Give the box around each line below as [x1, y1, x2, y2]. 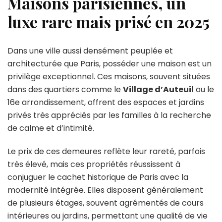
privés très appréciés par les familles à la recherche [7, 109, 211, 121]
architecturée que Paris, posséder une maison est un [7, 57, 212, 69]
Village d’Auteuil [123, 83, 194, 95]
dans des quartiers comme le [7, 83, 123, 95]
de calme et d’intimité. [7, 122, 94, 134]
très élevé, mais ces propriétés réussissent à [7, 158, 180, 170]
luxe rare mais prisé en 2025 [7, 11, 210, 33]
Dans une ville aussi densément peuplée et [7, 45, 173, 56]
